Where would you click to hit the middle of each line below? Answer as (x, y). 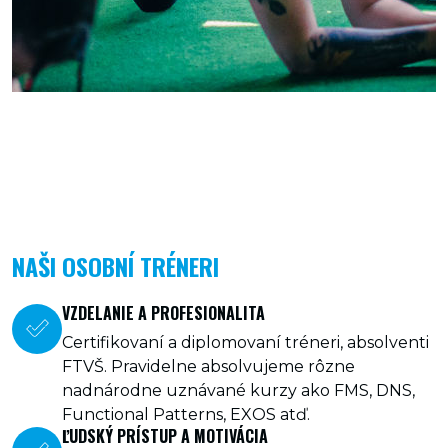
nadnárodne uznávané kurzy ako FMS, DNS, (238, 390)
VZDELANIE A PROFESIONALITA (163, 313)
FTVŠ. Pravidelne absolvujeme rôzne (208, 366)
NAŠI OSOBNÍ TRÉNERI (115, 266)
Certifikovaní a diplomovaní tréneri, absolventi (245, 342)
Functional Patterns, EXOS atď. (186, 414)
